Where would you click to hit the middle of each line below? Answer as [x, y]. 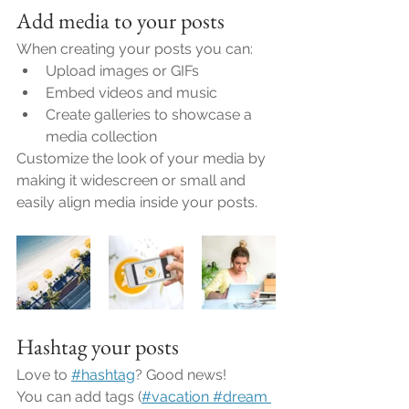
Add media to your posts [121, 20]
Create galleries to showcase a [151, 114]
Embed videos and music [133, 92]
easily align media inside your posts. [141, 202]
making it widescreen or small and [133, 180]
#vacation [175, 396]
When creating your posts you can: [136, 48]
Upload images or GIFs [122, 70]
